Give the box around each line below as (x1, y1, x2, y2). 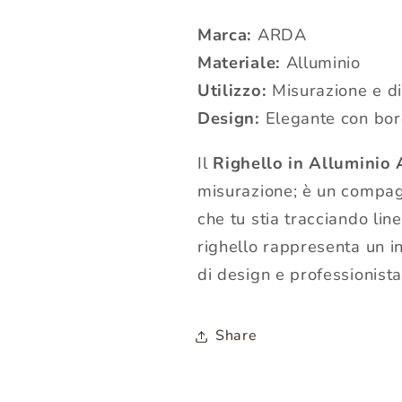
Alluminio (280, 51, 361, 74)
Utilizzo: (197, 79, 267, 102)
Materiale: (197, 51, 281, 74)
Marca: (197, 23, 253, 47)
